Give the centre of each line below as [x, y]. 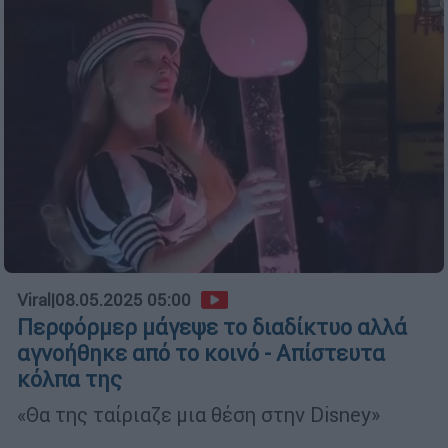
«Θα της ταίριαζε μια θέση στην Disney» [198, 414]
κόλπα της [69, 379]
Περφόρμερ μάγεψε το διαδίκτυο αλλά [212, 327]
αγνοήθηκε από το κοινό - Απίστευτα [201, 353]
